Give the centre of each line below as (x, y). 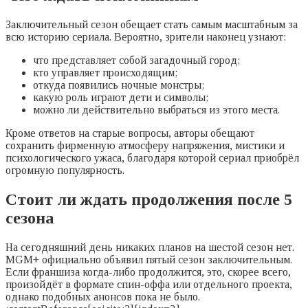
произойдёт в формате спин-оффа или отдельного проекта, (149, 284)
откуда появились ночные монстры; (119, 85)
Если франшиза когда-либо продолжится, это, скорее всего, (148, 272)
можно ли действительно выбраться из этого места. (156, 109)
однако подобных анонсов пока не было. (103, 296)
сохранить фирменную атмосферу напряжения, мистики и (145, 145)
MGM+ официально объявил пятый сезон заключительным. (149, 259)
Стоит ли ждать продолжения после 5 (149, 199)
